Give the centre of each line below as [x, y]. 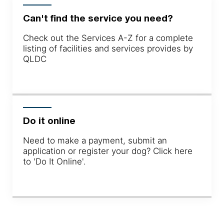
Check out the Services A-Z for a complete [108, 38]
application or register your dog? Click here [107, 151]
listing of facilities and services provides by [108, 48]
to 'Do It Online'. [54, 161]
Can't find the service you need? [98, 18]
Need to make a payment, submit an [95, 140]
